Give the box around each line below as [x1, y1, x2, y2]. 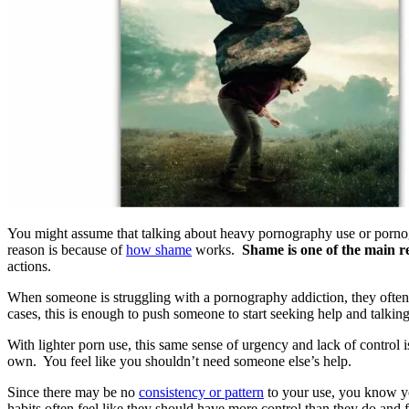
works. [192, 242, 242, 258]
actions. [7, 258, 58, 275]
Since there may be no [7, 384, 139, 401]
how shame [126, 242, 192, 258]
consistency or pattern [139, 384, 264, 401]
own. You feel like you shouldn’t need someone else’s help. [7, 353, 355, 370]
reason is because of [7, 242, 126, 258]
